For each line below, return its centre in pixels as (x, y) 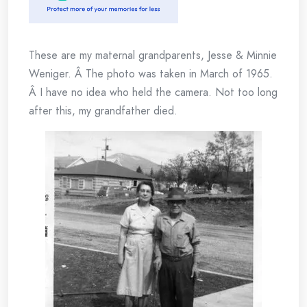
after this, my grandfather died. (103, 111)
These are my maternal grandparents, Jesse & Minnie (153, 56)
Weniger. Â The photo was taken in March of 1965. (151, 74)
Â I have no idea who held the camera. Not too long (153, 93)
